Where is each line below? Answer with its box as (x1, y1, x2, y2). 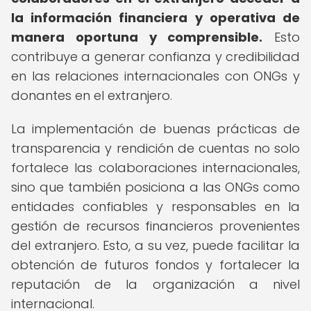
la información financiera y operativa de (11, 9, 300, 26)
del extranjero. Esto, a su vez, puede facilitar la (11, 237, 300, 254)
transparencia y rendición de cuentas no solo (11, 140, 300, 157)
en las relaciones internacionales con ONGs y (11, 67, 300, 85)
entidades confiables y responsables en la (11, 198, 300, 215)
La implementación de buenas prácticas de (11, 120, 300, 137)
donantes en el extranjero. (11, 87, 172, 104)
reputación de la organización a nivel (11, 276, 300, 293)
